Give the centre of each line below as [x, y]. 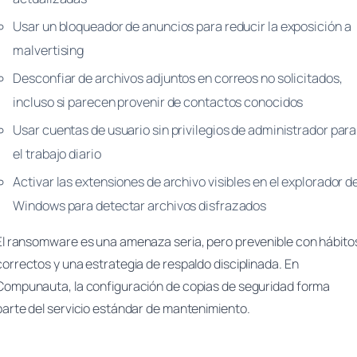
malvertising [49, 51]
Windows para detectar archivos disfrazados [140, 205]
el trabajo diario [57, 153]
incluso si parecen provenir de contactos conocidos [158, 102]
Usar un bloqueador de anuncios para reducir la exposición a [182, 27]
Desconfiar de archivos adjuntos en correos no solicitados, [178, 78]
